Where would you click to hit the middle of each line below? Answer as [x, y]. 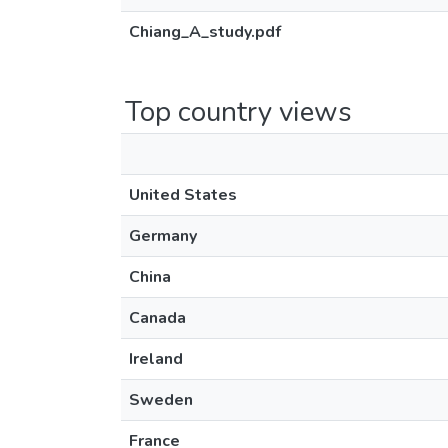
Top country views [238, 112]
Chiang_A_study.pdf [205, 32]
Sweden [161, 400]
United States [183, 195]
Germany [163, 236]
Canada [157, 318]
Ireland [156, 359]
